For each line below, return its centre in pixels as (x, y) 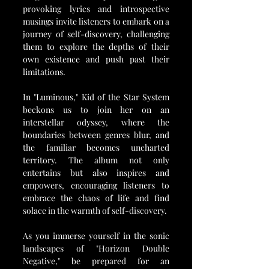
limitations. (44, 72)
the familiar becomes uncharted (96, 147)
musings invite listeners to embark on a (96, 21)
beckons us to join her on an (96, 110)
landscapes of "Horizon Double (96, 248)
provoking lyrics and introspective (96, 9)
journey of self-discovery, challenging (96, 34)
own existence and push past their (96, 59)
